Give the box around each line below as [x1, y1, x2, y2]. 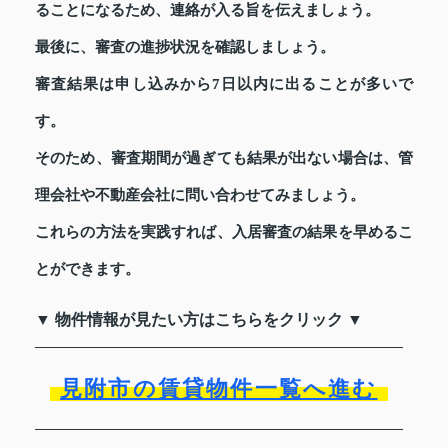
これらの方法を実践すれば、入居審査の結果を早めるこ [35, 224, 413, 241]
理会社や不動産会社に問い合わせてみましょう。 [35, 187, 365, 204]
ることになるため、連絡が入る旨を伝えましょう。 [35, 2, 380, 19]
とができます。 [35, 261, 140, 278]
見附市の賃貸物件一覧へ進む [60, 376, 378, 402]
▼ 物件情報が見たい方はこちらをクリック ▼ [35, 311, 363, 329]
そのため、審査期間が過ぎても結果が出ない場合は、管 [35, 150, 413, 167]
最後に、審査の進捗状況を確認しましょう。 [35, 39, 335, 56]
